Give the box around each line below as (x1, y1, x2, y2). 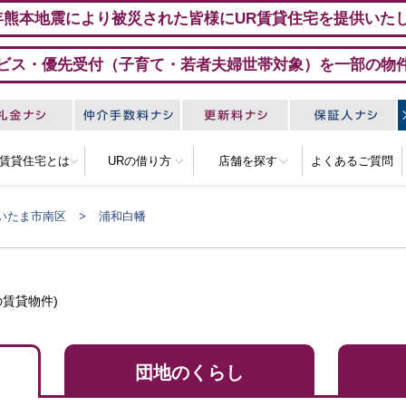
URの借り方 (107, 154, 171, 168)
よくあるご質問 (311, 154, 393, 168)
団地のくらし (134, 362, 244, 383)
